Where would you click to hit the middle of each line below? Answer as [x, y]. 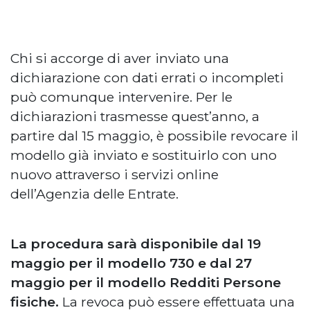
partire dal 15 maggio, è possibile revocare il [154, 136]
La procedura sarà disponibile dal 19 [136, 244]
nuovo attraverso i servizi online [115, 175]
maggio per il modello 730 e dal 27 [131, 263]
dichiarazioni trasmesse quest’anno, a [135, 117]
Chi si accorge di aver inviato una [120, 58]
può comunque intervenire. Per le [121, 97]
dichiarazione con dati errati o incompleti [147, 78]
